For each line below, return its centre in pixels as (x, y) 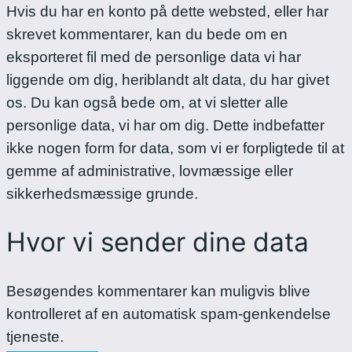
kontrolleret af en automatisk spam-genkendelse (169, 314)
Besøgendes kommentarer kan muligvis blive (158, 291)
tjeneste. (35, 337)
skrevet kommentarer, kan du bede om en (147, 34)
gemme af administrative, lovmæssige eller (150, 170)
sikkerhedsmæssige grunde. (102, 193)
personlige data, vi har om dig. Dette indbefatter (165, 125)
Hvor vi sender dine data (158, 242)
